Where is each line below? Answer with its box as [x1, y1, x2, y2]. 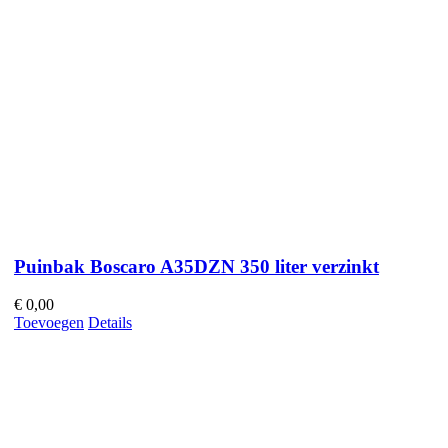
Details [87, 314, 132, 332]
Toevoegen [13, 314, 84, 332]
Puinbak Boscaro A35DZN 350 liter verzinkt [13, 255, 379, 277]
